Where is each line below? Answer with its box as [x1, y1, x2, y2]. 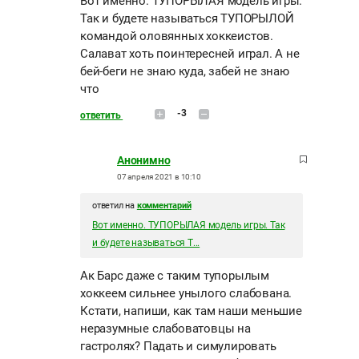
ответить [80, 109, 123, 121]
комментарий [136, 200, 192, 211]
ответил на [92, 200, 137, 211]
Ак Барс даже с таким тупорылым [80, 268, 269, 283]
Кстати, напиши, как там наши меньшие [80, 303, 302, 318]
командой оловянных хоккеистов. [80, 28, 273, 43]
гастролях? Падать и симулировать [80, 338, 276, 353]
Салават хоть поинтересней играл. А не [80, 46, 300, 61]
